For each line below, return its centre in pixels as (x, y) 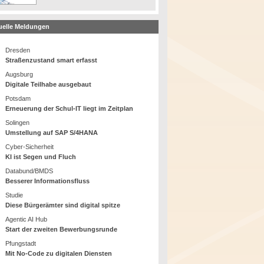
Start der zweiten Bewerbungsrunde (62, 230)
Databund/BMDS (29, 171)
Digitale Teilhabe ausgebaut (49, 85)
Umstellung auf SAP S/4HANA (52, 133)
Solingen (18, 123)
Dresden (18, 50)
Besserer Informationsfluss (48, 181)
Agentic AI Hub (27, 220)
